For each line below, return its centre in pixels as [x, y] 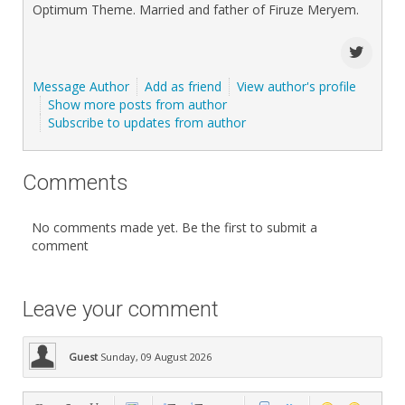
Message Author [81, 86]
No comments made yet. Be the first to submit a [174, 227]
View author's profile [297, 86]
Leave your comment [121, 309]
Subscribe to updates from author [147, 122]
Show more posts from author [137, 104]
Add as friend [183, 86]
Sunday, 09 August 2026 [156, 356]
